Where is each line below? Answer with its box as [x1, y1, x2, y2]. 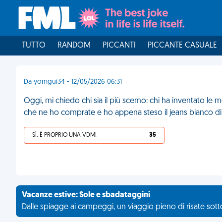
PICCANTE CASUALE [148, 42, 217, 50]
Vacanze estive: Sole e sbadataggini [22, 191, 150, 199]
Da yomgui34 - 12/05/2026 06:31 [24, 78, 122, 86]
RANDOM [57, 42, 91, 50]
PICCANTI [103, 42, 136, 50]
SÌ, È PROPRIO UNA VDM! [32, 132, 97, 138]
